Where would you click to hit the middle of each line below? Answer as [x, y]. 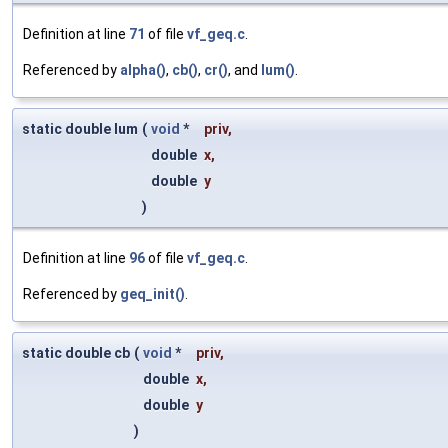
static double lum [80, 128]
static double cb [76, 352]
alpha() [143, 69]
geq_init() [152, 293]
